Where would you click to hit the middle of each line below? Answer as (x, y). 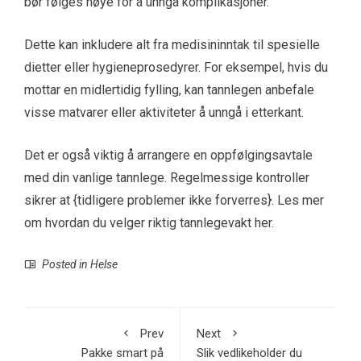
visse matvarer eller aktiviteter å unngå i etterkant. (164, 113)
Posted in (65, 265)
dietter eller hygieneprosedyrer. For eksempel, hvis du (176, 68)
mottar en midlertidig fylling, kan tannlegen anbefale (169, 90)
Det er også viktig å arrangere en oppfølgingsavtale (168, 156)
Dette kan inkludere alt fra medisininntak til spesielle (172, 45)
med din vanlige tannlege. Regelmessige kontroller (167, 178)
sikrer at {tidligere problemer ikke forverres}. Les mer (174, 201)
